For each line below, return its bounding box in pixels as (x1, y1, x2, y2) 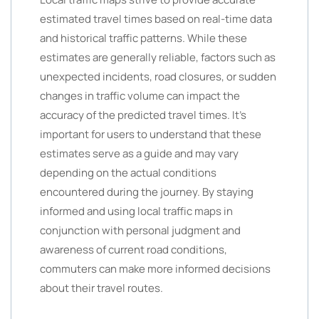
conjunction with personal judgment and (40, 223, 241, 238)
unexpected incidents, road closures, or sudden (40, 69, 276, 84)
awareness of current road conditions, (40, 242, 227, 257)
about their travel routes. (40, 281, 163, 296)
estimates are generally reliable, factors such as (40, 50, 276, 65)
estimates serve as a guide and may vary (40, 146, 239, 161)
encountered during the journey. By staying (40, 184, 253, 199)
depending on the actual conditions (40, 165, 216, 180)
